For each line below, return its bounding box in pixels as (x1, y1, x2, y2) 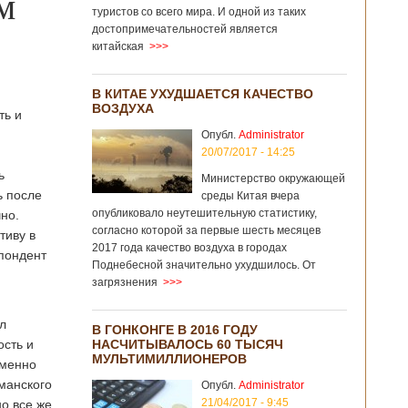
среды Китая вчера (201, 189, 300, 202)
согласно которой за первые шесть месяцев (92, 224, 321, 237)
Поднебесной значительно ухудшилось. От (92, 259, 316, 271)
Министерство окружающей (201, 172, 345, 185)
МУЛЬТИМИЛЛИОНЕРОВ (92, 352, 247, 366)
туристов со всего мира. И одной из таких (92, 5, 306, 18)
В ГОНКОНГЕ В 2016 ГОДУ (92, 322, 258, 337)
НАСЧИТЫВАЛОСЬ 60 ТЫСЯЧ (92, 337, 283, 352)
